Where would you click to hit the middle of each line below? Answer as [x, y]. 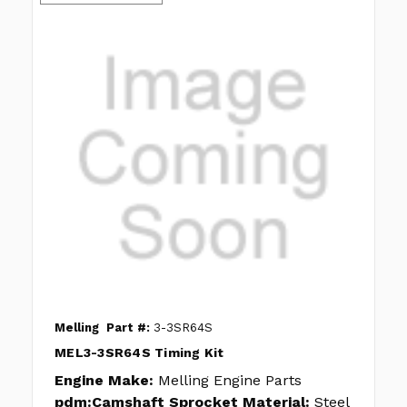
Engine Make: [104, 381]
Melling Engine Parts [230, 381]
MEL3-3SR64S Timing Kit [139, 353]
